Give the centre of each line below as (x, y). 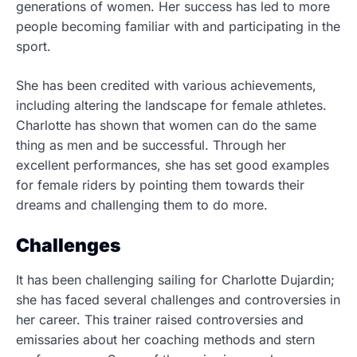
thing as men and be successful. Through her (151, 145)
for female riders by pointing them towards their (160, 185)
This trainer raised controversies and (194, 320)
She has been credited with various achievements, (166, 86)
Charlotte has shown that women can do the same (166, 126)
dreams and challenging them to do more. (142, 205)
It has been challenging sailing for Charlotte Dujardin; (175, 280)
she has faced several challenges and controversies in (178, 300)
